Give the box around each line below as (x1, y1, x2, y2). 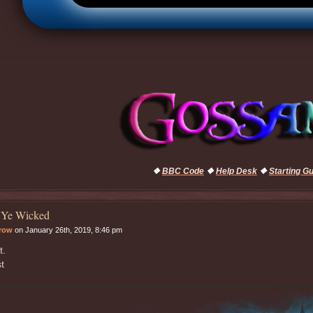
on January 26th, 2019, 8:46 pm (12, 225, 122, 234)
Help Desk (215, 166, 257, 177)
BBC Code (161, 166, 204, 177)
